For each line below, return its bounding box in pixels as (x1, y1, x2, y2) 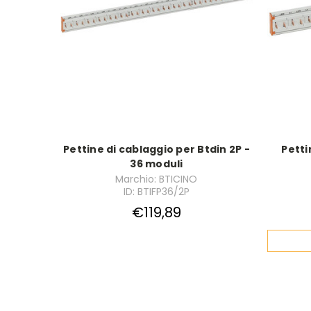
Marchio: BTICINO (115, 172, 198, 187)
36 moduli (130, 157, 183, 171)
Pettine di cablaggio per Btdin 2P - (63, 142, 250, 157)
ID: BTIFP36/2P (123, 185, 190, 199)
